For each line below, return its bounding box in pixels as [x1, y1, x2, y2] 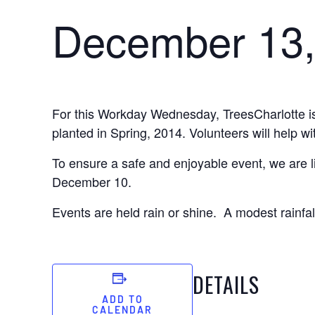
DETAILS [193, 269, 260, 300]
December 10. [52, 172, 132, 191]
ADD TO [101, 295, 143, 306]
